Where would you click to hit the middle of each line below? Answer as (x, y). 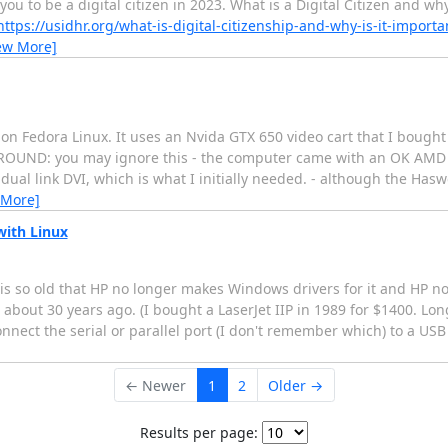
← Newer (155, 385)
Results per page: (199, 432)
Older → (295, 385)
